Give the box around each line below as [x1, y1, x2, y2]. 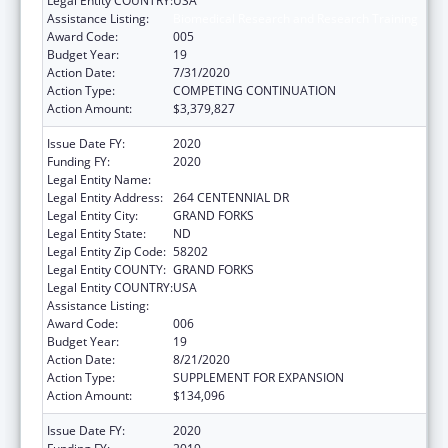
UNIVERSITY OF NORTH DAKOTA [173, 170, 352, 188]
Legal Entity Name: [47, 170, 151, 188]
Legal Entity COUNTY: [47, 260, 166, 278]
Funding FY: [47, 152, 110, 170]
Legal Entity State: [47, 224, 146, 242]
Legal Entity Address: [47, 188, 163, 206]
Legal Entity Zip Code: [47, 242, 166, 260]
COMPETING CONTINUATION [173, 81, 336, 99]
